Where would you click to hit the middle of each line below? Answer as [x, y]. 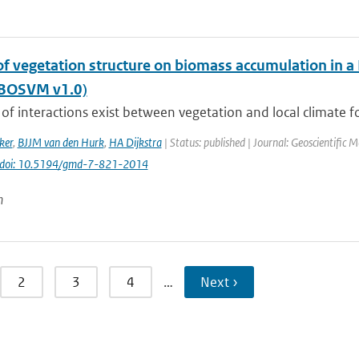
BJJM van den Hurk [61, 142]
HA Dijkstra [135, 142]
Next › [219, 282]
